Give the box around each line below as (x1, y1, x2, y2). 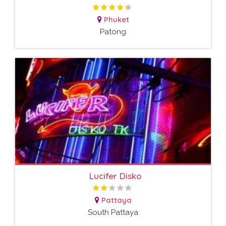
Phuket (103, 15, 129, 25)
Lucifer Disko (89, 170, 142, 181)
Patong (100, 27, 126, 37)
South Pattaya (88, 207, 138, 217)
